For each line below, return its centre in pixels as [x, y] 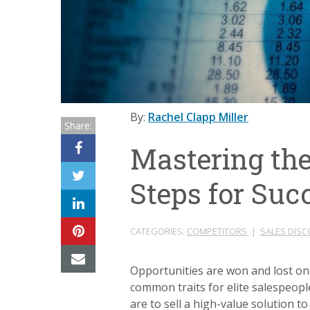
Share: [79, 126]
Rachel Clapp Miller [199, 117]
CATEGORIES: [159, 231]
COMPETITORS [218, 231]
